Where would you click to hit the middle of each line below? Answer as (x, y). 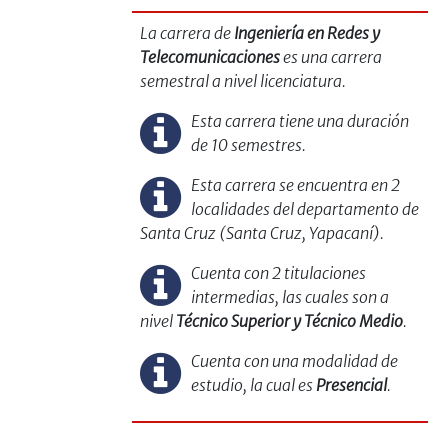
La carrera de (187, 33)
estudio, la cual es (253, 385)
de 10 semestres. (248, 145)
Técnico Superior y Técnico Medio (289, 321)
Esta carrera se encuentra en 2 (295, 185)
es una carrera (331, 57)
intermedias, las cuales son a (289, 297)
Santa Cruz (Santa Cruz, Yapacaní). (262, 233)
